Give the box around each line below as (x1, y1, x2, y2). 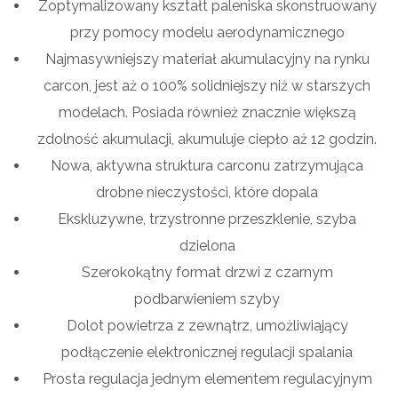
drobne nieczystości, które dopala (96, 184, 318, 202)
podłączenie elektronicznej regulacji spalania (61, 344, 353, 362)
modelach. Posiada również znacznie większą (58, 104, 356, 122)
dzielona (179, 237, 235, 255)
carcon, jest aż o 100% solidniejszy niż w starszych (44, 77, 370, 95)
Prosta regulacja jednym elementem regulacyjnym (42, 370, 372, 388)
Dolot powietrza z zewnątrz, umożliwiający (66, 317, 348, 335)
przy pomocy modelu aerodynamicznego (69, 24, 345, 42)
